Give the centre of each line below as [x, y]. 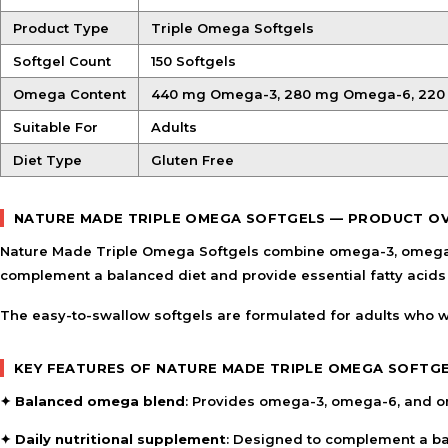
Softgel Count [62, 61]
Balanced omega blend [100, 401]
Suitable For [55, 127]
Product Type [61, 28]
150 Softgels [193, 61]
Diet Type [47, 160]
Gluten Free [192, 160]
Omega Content [69, 94]
